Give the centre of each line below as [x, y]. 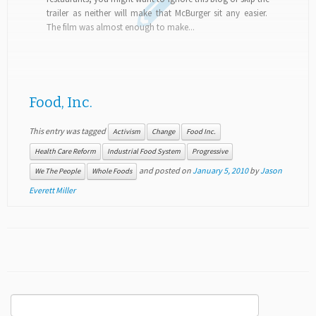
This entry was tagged [68, 131]
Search [25, 302]
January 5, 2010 [220, 171]
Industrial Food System [144, 152]
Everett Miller [52, 190]
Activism [126, 132]
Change [163, 132]
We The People [57, 171]
